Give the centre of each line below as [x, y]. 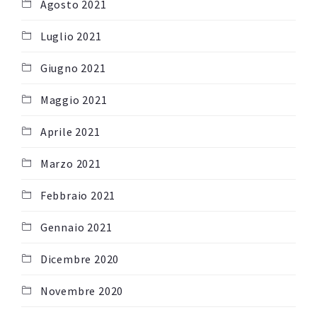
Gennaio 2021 [76, 227]
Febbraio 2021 [78, 196]
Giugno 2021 [73, 68]
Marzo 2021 [70, 164]
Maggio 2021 [74, 100]
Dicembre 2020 [80, 259]
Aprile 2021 [70, 132]
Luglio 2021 [71, 36]
